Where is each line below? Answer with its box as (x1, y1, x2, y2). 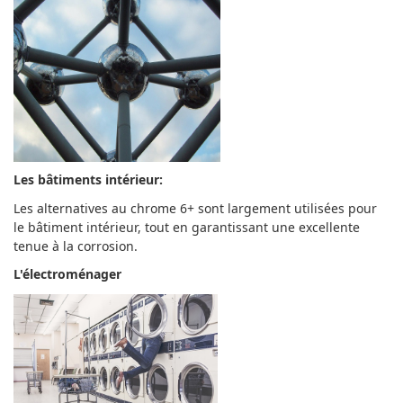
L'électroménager (13, 265, 121, 282)
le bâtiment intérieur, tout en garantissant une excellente (13, 218, 360, 236)
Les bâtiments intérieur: (13, 171, 163, 188)
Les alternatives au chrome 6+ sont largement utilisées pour (13, 199, 377, 217)
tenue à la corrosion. (13, 237, 141, 255)
